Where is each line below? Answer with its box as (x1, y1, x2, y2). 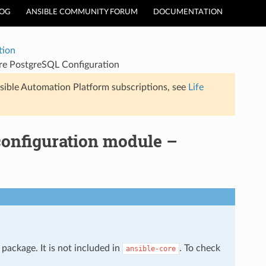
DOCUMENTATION (153, 8, 223, 16)
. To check (179, 243, 220, 253)
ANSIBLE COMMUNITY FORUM (26, 8, 138, 16)
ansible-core (125, 244, 176, 253)
